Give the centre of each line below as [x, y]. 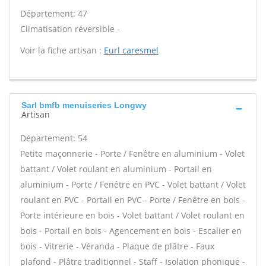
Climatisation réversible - [70, 29]
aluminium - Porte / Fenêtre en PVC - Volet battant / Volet [133, 184]
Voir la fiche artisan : [62, 50]
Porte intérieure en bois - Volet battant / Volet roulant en [132, 215]
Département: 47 [54, 13]
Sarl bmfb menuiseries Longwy [84, 105]
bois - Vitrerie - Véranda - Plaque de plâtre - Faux [117, 246]
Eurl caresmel [131, 50]
